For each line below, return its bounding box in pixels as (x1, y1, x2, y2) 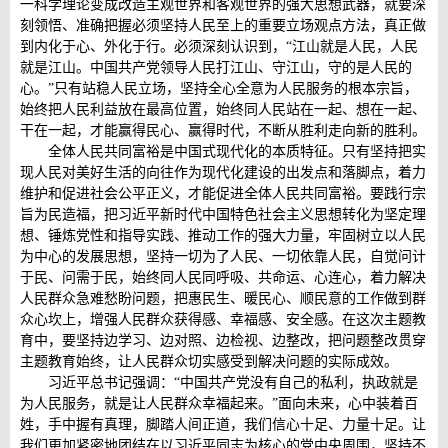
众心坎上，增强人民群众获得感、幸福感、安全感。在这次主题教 (20, 312, 426, 328)
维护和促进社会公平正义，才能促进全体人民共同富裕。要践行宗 (20, 186, 426, 202)
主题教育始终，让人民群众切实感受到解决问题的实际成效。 (20, 354, 398, 370)
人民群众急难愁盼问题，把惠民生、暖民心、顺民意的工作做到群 (20, 291, 426, 307)
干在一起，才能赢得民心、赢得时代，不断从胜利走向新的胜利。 (20, 123, 426, 139)
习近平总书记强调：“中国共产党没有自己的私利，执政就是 (48, 375, 418, 391)
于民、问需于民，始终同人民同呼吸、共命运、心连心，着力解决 (20, 270, 426, 286)
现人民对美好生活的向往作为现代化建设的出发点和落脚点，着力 (20, 165, 426, 181)
